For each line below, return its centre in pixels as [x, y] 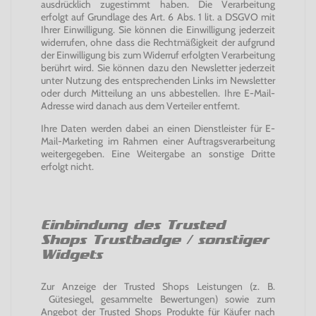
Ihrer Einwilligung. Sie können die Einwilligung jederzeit [158, 30]
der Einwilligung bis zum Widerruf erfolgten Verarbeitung [158, 55]
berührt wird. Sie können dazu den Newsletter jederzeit [158, 68]
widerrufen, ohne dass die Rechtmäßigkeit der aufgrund [158, 42]
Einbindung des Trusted [133, 225]
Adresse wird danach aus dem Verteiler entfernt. [141, 106]
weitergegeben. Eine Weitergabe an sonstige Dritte [158, 154]
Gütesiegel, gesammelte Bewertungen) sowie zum [158, 299]
